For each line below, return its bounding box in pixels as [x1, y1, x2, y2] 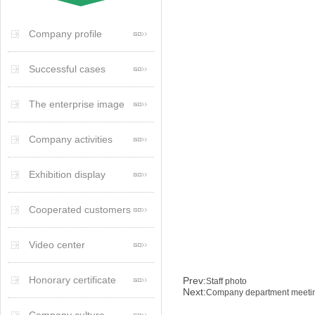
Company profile [29, 28, 102, 39]
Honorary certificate [29, 274, 116, 285]
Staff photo [206, 276, 247, 286]
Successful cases [29, 63, 105, 75]
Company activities [29, 134, 112, 145]
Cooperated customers [29, 204, 131, 215]
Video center [29, 239, 85, 250]
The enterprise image [29, 98, 124, 110]
